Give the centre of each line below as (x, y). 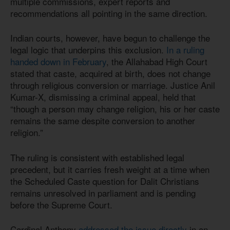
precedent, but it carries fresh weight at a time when (110, 169)
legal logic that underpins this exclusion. (88, 50)
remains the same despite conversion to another (103, 121)
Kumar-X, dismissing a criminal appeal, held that (103, 97)
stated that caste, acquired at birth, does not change (110, 73)
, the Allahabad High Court (157, 62)
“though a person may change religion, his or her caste (115, 109)
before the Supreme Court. (61, 204)
